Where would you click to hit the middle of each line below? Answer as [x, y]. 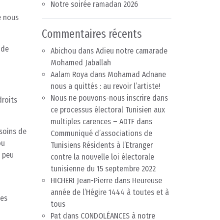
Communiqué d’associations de [101, 134]
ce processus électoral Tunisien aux [108, 110]
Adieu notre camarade [132, 51]
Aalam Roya [69, 75]
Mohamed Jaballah [81, 63]
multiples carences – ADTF [93, 122]
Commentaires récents [92, 34]
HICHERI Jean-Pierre [82, 181]
